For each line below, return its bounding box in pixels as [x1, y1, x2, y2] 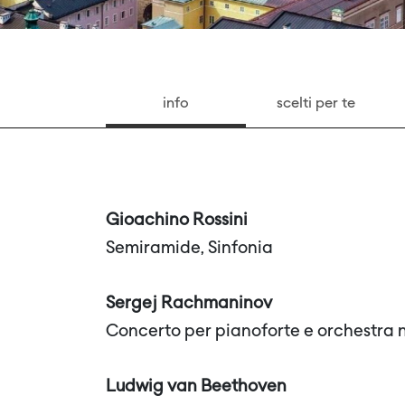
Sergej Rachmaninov [106, 296, 272, 312]
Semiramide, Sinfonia [106, 240, 273, 257]
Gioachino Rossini [106, 212, 248, 229]
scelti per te [277, 97, 355, 111]
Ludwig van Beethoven [106, 379, 287, 395]
